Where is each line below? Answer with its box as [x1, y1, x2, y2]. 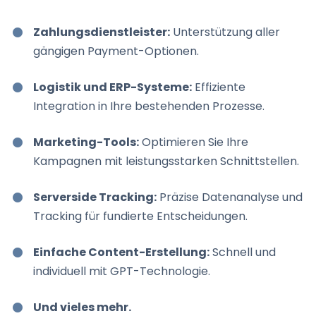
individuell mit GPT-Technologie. [33, 263, 210, 280]
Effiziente [192, 79, 245, 96]
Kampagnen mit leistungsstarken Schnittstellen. [33, 153, 299, 170]
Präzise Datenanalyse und [157, 189, 303, 206]
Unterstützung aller [170, 24, 280, 41]
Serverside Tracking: [33, 189, 157, 206]
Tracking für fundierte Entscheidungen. [33, 208, 248, 225]
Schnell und [209, 244, 276, 261]
